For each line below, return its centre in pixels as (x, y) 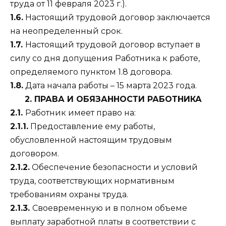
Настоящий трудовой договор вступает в (113, 44)
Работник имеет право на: (80, 112)
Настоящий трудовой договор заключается (117, 17)
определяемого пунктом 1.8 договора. (91, 72)
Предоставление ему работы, (92, 126)
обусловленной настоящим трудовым (91, 140)
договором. (35, 153)
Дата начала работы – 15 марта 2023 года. (110, 85)
